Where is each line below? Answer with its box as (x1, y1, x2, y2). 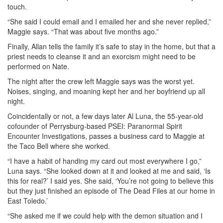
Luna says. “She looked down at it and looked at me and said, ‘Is (7, 166, 211, 176)
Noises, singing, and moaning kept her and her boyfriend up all (7, 86, 205, 97)
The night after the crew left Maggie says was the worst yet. (7, 76, 195, 87)
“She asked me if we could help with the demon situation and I (7, 211, 203, 221)
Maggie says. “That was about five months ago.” (7, 26, 159, 37)
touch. (7, 1, 27, 12)
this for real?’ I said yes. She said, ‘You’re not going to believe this (7, 176, 214, 186)
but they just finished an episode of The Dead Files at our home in (7, 186, 215, 196)
